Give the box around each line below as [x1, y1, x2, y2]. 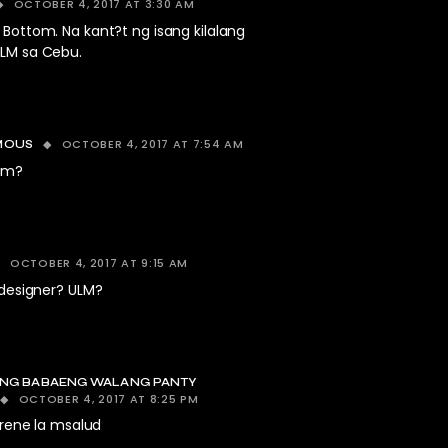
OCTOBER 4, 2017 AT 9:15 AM [10, 255, 188, 271]
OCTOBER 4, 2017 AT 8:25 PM [18, 391, 199, 407]
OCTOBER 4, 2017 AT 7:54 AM [61, 136, 244, 152]
